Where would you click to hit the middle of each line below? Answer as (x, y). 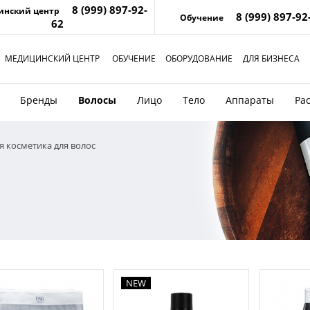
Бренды (39, 100)
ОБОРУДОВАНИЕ (199, 58)
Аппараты (250, 100)
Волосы (97, 100)
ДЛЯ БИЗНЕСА (271, 58)
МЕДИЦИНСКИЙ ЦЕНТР (52, 58)
